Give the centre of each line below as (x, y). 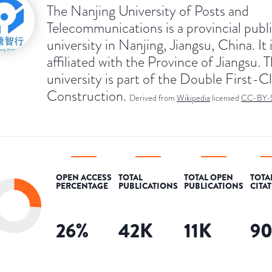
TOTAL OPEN (209, 177)
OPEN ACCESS (84, 177)
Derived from (152, 98)
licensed (226, 98)
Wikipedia (193, 98)
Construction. (87, 95)
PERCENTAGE (82, 185)
